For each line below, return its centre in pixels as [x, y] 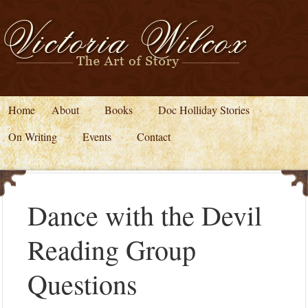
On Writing [33, 136]
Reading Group [112, 249]
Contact [154, 136]
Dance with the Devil [145, 215]
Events [97, 136]
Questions [82, 284]
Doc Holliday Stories [204, 110]
